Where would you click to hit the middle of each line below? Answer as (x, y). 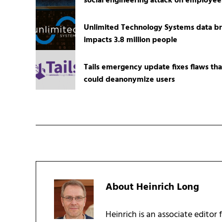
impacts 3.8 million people (130, 40)
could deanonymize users (129, 80)
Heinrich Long (168, 187)
